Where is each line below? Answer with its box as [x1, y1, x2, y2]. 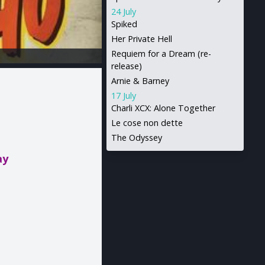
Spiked [111, 18, 137, 30]
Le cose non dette [111, 117, 183, 128]
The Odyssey [111, 132, 162, 143]
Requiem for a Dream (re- [111, 48, 211, 59]
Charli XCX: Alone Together [111, 102, 215, 114]
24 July [111, 6, 136, 17]
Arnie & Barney [111, 75, 169, 86]
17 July [111, 90, 136, 101]
